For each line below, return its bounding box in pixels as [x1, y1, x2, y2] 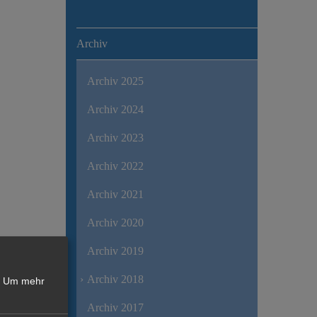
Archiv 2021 [86, 188, 144, 200]
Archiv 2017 [86, 301, 144, 313]
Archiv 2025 [86, 74, 144, 87]
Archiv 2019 [86, 244, 144, 257]
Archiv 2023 [86, 131, 144, 144]
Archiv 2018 [86, 272, 144, 285]
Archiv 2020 [86, 216, 144, 229]
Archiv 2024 [86, 103, 144, 115]
